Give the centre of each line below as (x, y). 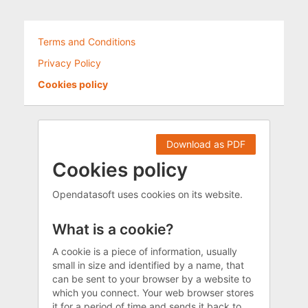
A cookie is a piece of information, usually (145, 251)
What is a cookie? (113, 230)
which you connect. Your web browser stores (153, 292)
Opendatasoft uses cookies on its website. (147, 195)
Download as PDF (206, 144)
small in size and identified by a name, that (148, 265)
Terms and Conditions (87, 42)
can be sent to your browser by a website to (152, 278)
